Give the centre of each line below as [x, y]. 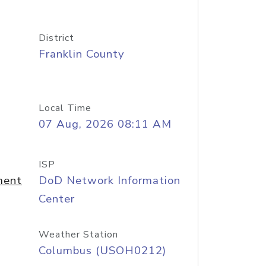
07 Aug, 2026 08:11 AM [105, 124]
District [56, 38]
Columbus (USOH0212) [102, 251]
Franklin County [81, 54]
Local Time [65, 108]
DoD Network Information [109, 180]
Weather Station [78, 235]
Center [56, 199]
